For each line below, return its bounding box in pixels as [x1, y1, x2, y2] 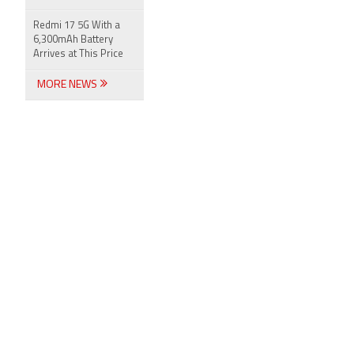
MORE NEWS [37, 79, 100, 91]
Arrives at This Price [33, 49, 123, 59]
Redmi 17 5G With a [33, 21, 120, 31]
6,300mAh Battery [33, 35, 113, 45]
